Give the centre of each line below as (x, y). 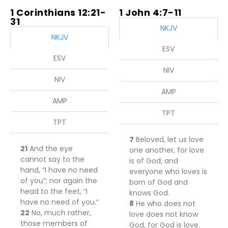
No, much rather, (60, 213)
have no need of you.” (60, 202)
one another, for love (167, 150)
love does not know (164, 214)
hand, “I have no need (59, 170)
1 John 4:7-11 (150, 12)
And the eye (50, 149)
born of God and (159, 182)
